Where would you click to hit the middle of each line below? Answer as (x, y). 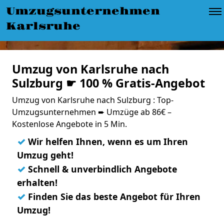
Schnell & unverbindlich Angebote (101, 169)
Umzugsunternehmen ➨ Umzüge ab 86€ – (92, 112)
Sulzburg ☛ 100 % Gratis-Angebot (108, 83)
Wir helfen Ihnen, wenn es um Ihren (107, 141)
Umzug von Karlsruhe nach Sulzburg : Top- (93, 100)
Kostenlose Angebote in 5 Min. (69, 124)
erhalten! (37, 182)
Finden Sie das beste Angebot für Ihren (113, 196)
